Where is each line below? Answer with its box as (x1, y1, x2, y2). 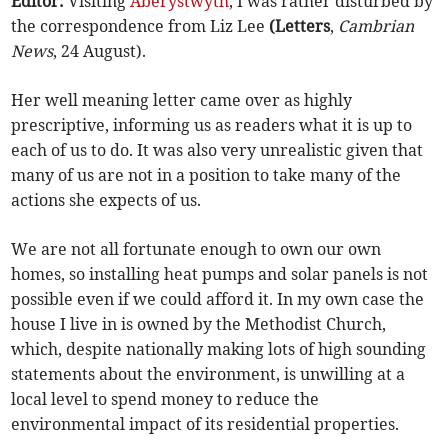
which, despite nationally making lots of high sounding (11, 339, 427, 360)
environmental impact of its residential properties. (11, 414, 400, 435)
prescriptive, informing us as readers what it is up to (11, 115, 413, 136)
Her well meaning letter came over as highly (11, 90, 353, 111)
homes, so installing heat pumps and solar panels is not (11, 264, 429, 285)
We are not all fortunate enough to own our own (11, 239, 382, 260)
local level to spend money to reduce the (11, 389, 320, 410)
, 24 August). (53, 41, 147, 62)
